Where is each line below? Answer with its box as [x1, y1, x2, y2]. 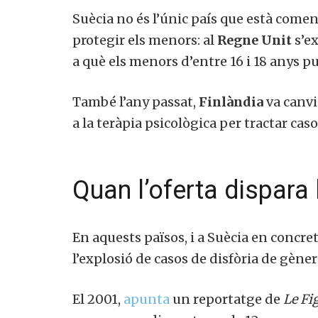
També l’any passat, [72, 93, 199, 110]
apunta [124, 290, 170, 307]
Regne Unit [217, 31, 292, 48]
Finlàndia [199, 93, 263, 110]
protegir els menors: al [72, 31, 217, 48]
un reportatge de [170, 290, 283, 307]
